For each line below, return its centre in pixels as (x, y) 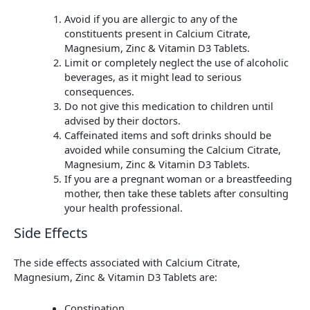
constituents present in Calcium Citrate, (157, 33)
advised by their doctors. (124, 120)
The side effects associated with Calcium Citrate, (127, 263)
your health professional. (125, 207)
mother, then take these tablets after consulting (176, 193)
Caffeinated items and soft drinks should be (167, 135)
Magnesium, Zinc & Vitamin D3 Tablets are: (117, 277)
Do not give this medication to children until (168, 106)
